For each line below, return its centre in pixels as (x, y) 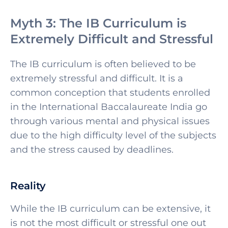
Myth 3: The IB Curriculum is (98, 23)
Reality (28, 186)
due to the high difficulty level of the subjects (113, 135)
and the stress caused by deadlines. (93, 149)
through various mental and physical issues (110, 121)
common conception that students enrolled (110, 92)
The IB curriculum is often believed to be (103, 64)
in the (25, 107)
